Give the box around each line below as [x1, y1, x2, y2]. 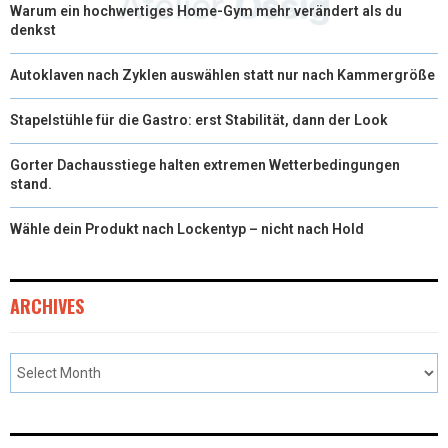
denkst [10, 21, 56, 38]
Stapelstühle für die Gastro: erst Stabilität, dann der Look [10, 111, 388, 128]
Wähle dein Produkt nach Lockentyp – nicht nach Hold [10, 220, 364, 237]
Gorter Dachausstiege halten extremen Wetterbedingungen [10, 156, 400, 173]
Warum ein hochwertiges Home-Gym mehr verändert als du [10, 2, 402, 19]
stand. [10, 175, 52, 192]
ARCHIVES [10, 292, 84, 319]
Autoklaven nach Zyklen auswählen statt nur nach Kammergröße [10, 66, 435, 83]
